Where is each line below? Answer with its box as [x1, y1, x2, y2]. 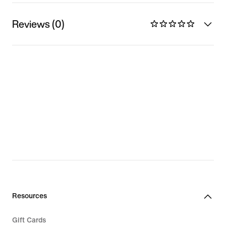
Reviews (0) [12, 16, 65, 31]
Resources [12, 192, 47, 200]
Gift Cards [12, 216, 46, 224]
